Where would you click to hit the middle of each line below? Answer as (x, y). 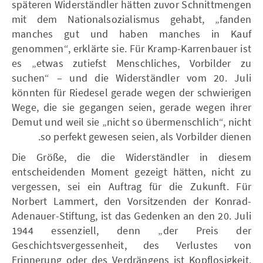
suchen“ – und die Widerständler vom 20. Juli (131, 77)
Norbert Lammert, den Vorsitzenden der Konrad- (131, 201)
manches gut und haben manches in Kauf (131, 33)
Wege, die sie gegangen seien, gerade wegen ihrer (131, 107)
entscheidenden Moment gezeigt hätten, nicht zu (131, 171)
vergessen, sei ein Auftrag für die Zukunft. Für (131, 186)
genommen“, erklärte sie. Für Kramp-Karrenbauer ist (131, 48)
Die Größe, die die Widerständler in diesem (131, 157)
